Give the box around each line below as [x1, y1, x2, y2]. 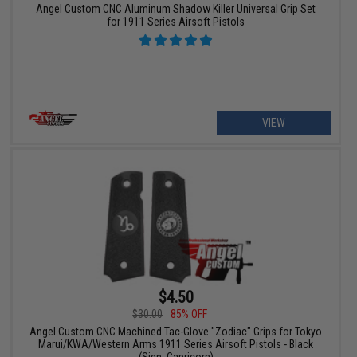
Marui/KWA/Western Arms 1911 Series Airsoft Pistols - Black [38, 337, 314, 351]
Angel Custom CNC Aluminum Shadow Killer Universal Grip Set [36, 2, 316, 15]
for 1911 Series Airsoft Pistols [107, 14, 245, 28]
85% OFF [171, 307, 208, 320]
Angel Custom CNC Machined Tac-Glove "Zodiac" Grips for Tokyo [29, 324, 323, 338]
